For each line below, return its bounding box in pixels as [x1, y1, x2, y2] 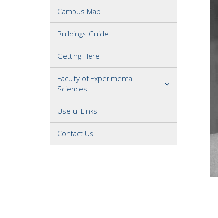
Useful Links [57, 106, 97, 116]
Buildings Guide [57, 29, 109, 38]
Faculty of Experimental [57, 73, 134, 83]
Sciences [57, 84, 87, 93]
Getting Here [57, 51, 100, 61]
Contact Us [57, 128, 93, 138]
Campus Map [57, 6, 101, 16]
